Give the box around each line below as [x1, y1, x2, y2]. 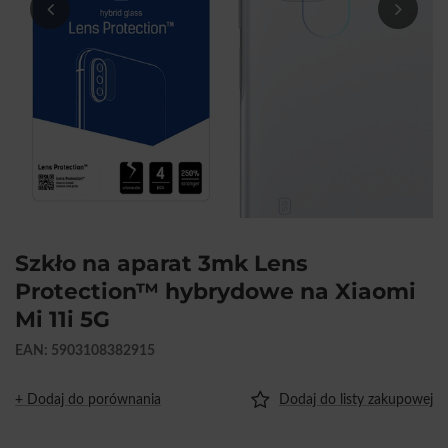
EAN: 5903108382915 [15, 342, 155, 358]
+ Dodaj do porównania [15, 392, 161, 408]
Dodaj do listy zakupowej [279, 392, 433, 408]
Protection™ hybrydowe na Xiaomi [15, 277, 416, 305]
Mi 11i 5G [15, 305, 110, 333]
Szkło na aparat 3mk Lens [15, 249, 308, 277]
